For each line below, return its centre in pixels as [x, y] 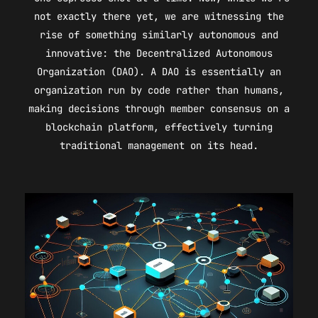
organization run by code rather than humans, [159, 90]
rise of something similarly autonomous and [159, 34]
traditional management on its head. [159, 145]
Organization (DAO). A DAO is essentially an [159, 71]
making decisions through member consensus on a [159, 108]
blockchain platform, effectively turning [159, 127]
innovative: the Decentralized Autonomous [159, 53]
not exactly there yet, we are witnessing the [159, 16]
